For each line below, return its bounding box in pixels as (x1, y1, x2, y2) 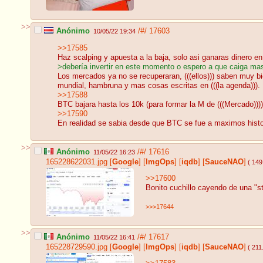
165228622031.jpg (46, 157, 107, 166)
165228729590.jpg (46, 242, 107, 251)
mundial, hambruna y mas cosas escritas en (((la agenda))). (58, 82, 260, 90)
